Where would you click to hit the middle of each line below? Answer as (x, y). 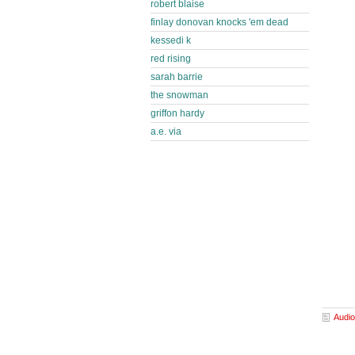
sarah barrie (177, 77)
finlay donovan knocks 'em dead (219, 22)
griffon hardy (177, 113)
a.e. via (166, 132)
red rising (171, 59)
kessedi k (171, 40)
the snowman (179, 95)
